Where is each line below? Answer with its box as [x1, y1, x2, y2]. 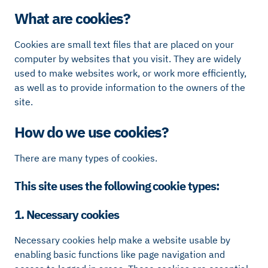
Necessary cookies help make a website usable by [14, 234, 230, 246]
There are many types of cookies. [14, 152, 157, 165]
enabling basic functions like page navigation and [14, 248, 225, 261]
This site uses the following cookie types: [14, 177, 220, 194]
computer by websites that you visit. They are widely [14, 52, 241, 65]
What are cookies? [14, 8, 131, 28]
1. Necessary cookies [14, 206, 119, 223]
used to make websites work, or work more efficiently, [14, 66, 246, 79]
